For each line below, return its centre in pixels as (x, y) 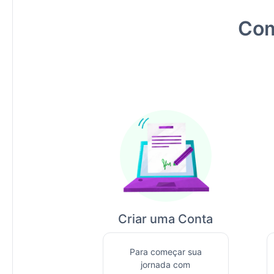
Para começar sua (165, 251)
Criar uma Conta (166, 219)
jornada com (166, 264)
